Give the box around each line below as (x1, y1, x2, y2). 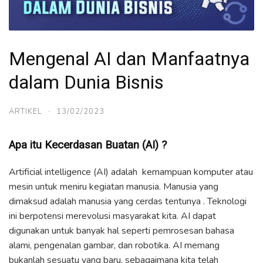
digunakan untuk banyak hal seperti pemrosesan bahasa (9, 224, 234, 238)
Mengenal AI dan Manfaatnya (9, 47, 249, 70)
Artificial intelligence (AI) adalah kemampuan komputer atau (9, 166, 253, 179)
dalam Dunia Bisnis (9, 70, 164, 93)
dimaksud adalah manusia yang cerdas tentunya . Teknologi (9, 195, 247, 208)
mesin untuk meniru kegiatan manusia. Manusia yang (9, 180, 218, 194)
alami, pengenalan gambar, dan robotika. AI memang (9, 239, 220, 252)
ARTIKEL (9, 106, 42, 117)
